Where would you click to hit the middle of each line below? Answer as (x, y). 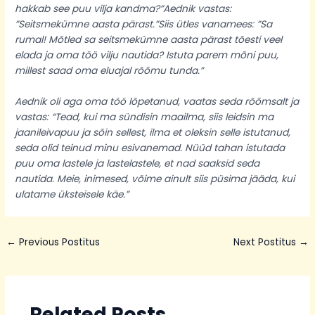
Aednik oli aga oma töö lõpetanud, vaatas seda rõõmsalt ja (157, 101)
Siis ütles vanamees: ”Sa (216, 25)
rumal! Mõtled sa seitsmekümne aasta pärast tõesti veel (149, 40)
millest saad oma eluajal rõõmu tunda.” (109, 71)
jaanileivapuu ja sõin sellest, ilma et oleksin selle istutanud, (153, 132)
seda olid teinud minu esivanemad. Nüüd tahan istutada (150, 148)
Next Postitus (266, 242)
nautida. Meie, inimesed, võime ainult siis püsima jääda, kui (155, 179)
